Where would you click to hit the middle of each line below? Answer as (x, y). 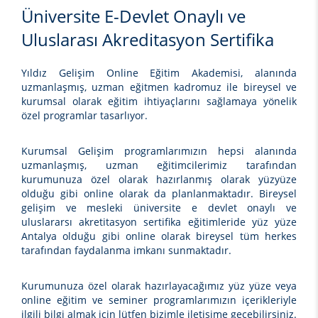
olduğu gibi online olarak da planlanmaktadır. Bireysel (159, 194)
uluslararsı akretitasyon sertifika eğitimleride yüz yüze (159, 222)
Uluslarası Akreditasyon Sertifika (148, 40)
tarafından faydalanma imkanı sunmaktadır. (126, 251)
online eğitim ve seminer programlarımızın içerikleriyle (159, 300)
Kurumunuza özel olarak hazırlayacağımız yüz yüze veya (159, 286)
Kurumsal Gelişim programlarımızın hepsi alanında (159, 151)
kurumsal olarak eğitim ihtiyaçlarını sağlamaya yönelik (159, 102)
